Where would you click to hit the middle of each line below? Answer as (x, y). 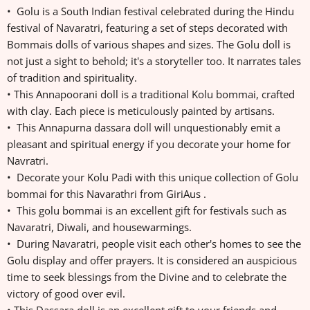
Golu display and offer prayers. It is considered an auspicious (152, 261)
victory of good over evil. (67, 294)
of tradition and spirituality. (73, 78)
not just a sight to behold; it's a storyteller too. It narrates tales (154, 61)
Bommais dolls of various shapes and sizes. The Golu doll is (149, 45)
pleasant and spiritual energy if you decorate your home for (149, 144)
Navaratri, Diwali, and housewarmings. (99, 227)
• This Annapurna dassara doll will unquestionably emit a (144, 128)
